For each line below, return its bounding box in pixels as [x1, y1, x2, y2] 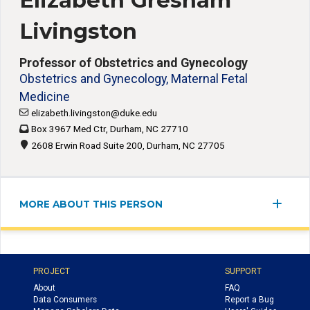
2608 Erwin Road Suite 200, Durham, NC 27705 [31, 139, 226, 151]
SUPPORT [224, 266, 262, 277]
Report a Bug [224, 294, 274, 304]
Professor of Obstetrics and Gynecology [19, 55, 248, 71]
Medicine [19, 89, 71, 104]
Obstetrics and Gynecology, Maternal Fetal [19, 71, 248, 86]
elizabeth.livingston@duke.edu [31, 107, 158, 119]
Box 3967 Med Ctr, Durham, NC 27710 [31, 123, 189, 135]
